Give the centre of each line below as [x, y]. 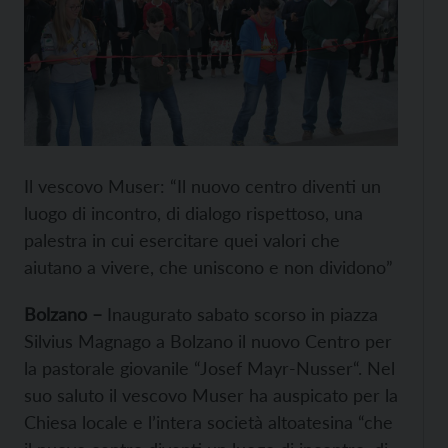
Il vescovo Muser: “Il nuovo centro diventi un [202, 186]
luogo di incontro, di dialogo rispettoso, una [193, 213]
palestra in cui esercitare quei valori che [182, 240]
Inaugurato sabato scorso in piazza [242, 314]
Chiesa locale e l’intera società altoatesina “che [208, 422]
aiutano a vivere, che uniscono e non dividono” [208, 267]
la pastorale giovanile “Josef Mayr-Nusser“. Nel [209, 368]
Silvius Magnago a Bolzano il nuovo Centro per [208, 341]
